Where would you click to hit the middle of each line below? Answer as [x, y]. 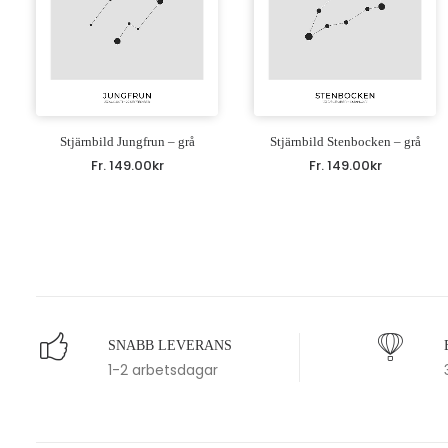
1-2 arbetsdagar [163, 370]
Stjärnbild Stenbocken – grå [345, 141]
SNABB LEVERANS [170, 345]
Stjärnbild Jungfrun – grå [127, 141]
